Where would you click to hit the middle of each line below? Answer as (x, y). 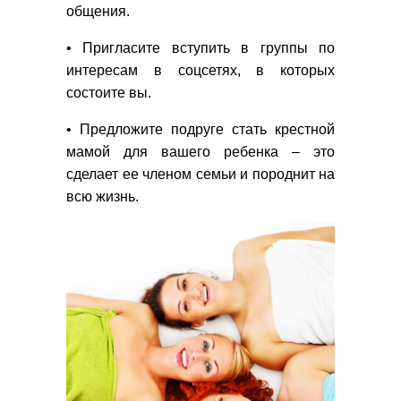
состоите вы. (109, 92)
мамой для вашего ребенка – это (200, 151)
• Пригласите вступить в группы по (200, 47)
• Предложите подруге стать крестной (200, 129)
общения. (98, 11)
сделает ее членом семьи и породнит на (200, 174)
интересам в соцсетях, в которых (200, 70)
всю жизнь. (102, 196)
